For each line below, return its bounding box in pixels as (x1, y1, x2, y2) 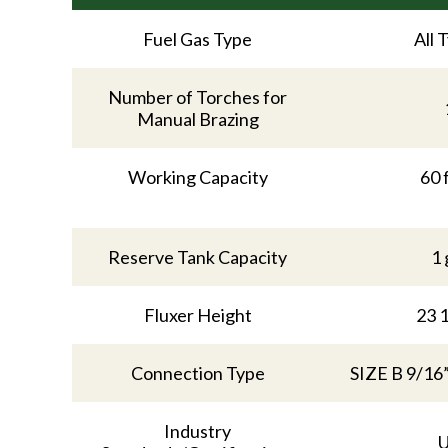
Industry (164, 419, 232, 442)
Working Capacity (127, 165, 268, 188)
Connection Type (130, 361, 265, 384)
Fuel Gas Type (143, 27, 253, 50)
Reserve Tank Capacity (108, 245, 288, 268)
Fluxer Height (143, 303, 252, 326)
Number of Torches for (108, 85, 288, 108)
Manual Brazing (136, 107, 259, 130)
